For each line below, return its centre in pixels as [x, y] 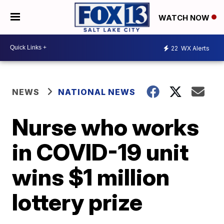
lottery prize [77, 202]
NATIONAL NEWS [97, 92]
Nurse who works [106, 127]
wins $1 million [91, 177]
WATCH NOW [185, 17]
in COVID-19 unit [100, 152]
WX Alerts [194, 48]
